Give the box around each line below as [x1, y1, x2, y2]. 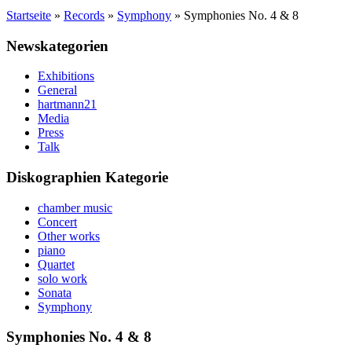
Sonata [38, 285, 71, 299]
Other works [38, 229, 100, 243]
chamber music [38, 200, 112, 214]
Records [64, 8, 104, 22]
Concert [38, 214, 77, 229]
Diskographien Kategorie [6, 169, 168, 186]
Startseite [6, 8, 51, 22]
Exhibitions [38, 69, 94, 83]
